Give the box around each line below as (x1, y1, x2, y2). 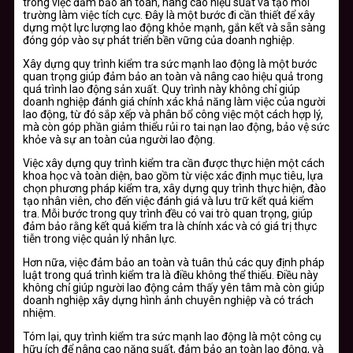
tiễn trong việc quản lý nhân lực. (23, 232, 176, 245)
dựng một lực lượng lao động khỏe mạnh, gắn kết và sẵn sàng (23, 20, 325, 34)
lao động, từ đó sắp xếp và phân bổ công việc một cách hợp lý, (23, 107, 323, 121)
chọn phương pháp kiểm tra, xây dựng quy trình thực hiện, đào (23, 181, 326, 195)
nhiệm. (23, 306, 56, 319)
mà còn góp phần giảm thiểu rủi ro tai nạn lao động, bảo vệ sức (23, 120, 329, 133)
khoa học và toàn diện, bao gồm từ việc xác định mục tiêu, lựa (23, 169, 323, 182)
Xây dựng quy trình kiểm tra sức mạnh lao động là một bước (23, 57, 317, 70)
